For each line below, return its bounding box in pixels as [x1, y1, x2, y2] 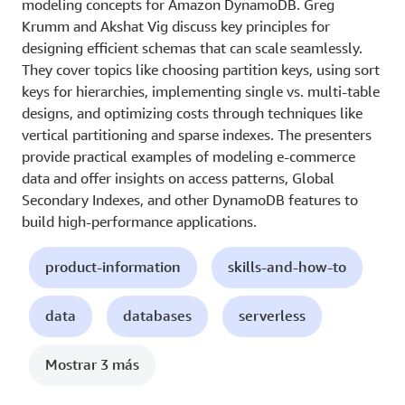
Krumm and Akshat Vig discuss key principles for [22, 16, 330, 35]
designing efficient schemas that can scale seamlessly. [22, 38, 363, 57]
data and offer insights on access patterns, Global [22, 168, 334, 187]
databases [123, 306, 192, 325]
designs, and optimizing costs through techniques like [22, 103, 363, 122]
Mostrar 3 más [45, 354, 139, 373]
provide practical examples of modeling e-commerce [22, 146, 355, 165]
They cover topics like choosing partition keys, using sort [22, 60, 380, 79]
